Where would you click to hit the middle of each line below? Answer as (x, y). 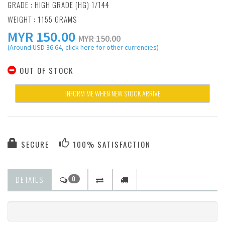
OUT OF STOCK (45, 70)
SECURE (34, 144)
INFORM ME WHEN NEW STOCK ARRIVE (113, 93)
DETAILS (30, 179)
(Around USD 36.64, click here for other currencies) (83, 47)
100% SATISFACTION (110, 144)
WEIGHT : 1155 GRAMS (42, 19)
